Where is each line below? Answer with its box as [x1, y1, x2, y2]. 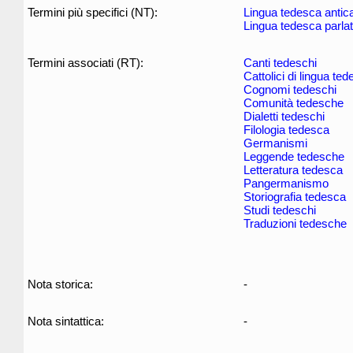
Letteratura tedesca [243, 163, 343, 176]
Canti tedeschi [243, 56, 317, 69]
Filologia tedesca [243, 123, 329, 136]
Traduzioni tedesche [243, 217, 347, 230]
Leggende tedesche [243, 150, 344, 163]
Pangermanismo [243, 176, 329, 190]
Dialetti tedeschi [243, 110, 325, 123]
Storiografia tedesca [243, 190, 346, 203]
